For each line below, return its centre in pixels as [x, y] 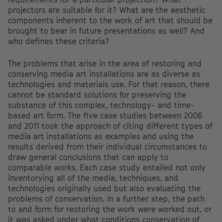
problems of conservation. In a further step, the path [106, 199]
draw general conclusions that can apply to [88, 157]
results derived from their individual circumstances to [108, 147]
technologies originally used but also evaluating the [104, 189]
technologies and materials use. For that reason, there [109, 84]
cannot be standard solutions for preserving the [97, 95]
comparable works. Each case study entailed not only [107, 168]
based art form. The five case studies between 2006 [105, 116]
